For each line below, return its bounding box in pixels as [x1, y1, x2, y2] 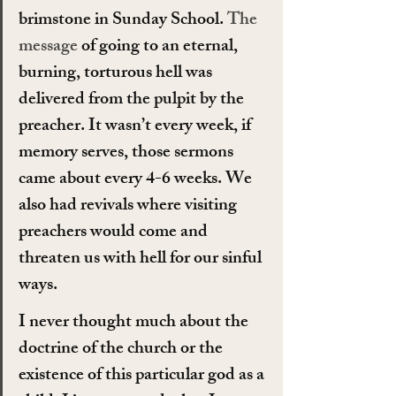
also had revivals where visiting [19, 191, 240, 223]
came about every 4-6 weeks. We [19, 164, 255, 196]
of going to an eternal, [78, 32, 241, 64]
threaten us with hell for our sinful [19, 244, 265, 276]
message [19, 32, 78, 64]
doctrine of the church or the [19, 334, 226, 366]
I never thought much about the [19, 308, 252, 339]
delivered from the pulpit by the [19, 85, 247, 117]
